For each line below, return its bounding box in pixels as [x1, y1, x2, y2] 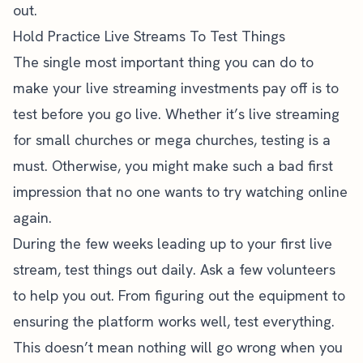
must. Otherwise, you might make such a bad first [13, 156, 333, 175]
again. [13, 208, 52, 227]
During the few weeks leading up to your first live [13, 234, 332, 253]
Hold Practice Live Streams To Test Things [13, 27, 285, 45]
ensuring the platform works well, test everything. [13, 312, 335, 331]
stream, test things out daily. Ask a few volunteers [13, 260, 335, 279]
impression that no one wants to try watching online [13, 182, 348, 201]
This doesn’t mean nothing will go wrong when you [13, 338, 343, 357]
